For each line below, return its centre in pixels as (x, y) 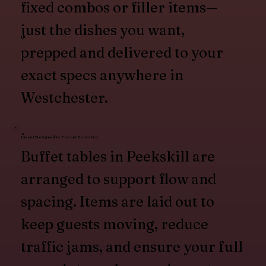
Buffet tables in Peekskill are (118, 157)
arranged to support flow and (119, 179)
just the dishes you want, (103, 30)
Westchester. (65, 98)
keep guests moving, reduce (115, 224)
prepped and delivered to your (122, 53)
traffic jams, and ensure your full (132, 247)
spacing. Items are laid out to (118, 202)
